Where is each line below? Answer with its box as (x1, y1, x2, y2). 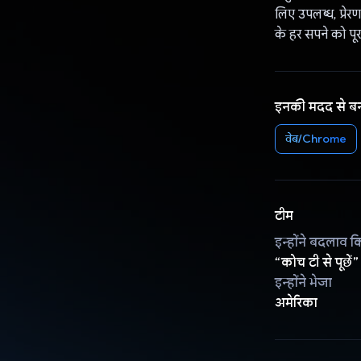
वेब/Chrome (284, 131, 346, 146)
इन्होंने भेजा (274, 274, 332, 291)
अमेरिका (274, 294, 317, 311)
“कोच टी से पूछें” (274, 254, 359, 271)
